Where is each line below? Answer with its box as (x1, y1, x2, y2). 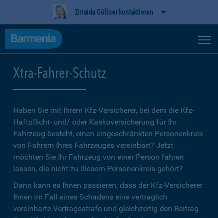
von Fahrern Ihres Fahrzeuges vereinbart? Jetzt (13, 141, 173, 150)
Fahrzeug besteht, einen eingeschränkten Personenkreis (13, 129, 203, 138)
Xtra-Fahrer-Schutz (13, 64, 106, 81)
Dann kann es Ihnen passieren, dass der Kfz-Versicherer (13, 181, 202, 190)
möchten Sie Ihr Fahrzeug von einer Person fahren (13, 152, 184, 162)
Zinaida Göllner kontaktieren (74, 7, 153, 17)
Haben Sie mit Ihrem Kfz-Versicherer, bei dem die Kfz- (13, 106, 194, 115)
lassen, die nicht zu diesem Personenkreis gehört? (13, 164, 183, 173)
